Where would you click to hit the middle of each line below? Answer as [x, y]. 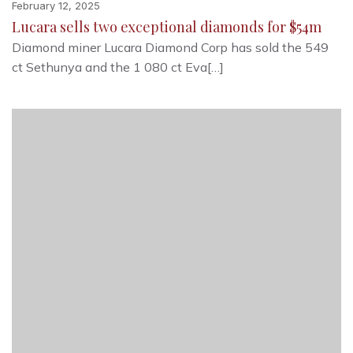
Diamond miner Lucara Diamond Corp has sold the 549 [170, 47]
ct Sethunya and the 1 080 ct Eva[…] [118, 67]
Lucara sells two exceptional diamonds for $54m [167, 27]
